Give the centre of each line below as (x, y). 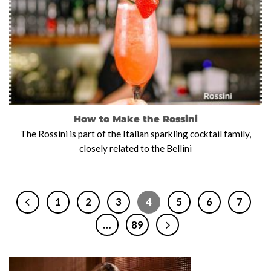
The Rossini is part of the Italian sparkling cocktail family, (135, 133)
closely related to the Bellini (135, 148)
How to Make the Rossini (135, 119)
